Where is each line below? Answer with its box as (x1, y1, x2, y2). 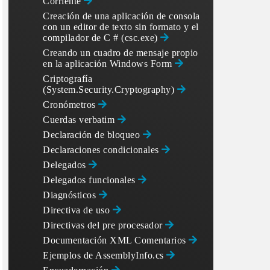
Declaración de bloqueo (43, 130, 143, 140)
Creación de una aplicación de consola (43, 11, 200, 21)
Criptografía (43, 74, 92, 84)
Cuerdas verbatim (43, 115, 118, 125)
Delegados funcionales (43, 175, 138, 185)
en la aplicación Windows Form (43, 58, 175, 69)
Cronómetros (43, 99, 98, 110)
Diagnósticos (43, 190, 99, 200)
